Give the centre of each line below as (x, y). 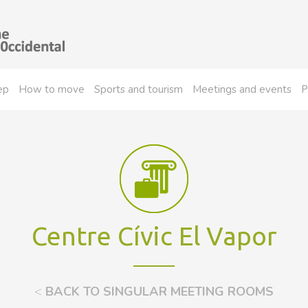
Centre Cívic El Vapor (154, 236)
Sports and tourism (139, 89)
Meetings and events (242, 89)
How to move (52, 89)
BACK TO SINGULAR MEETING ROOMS (158, 291)
